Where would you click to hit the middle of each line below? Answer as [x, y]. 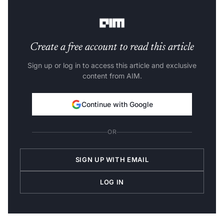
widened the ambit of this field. [66, 12]
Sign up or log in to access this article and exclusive [112, 65]
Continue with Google [117, 104]
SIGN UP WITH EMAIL [112, 160]
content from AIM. [112, 76]
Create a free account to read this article [112, 48]
